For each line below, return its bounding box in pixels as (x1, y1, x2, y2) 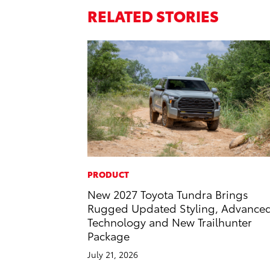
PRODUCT (87, 168, 130, 181)
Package (87, 228, 130, 243)
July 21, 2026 (87, 248, 138, 261)
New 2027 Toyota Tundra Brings (87, 186, 248, 202)
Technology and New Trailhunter (87, 214, 252, 230)
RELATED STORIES (87, 4, 219, 26)
